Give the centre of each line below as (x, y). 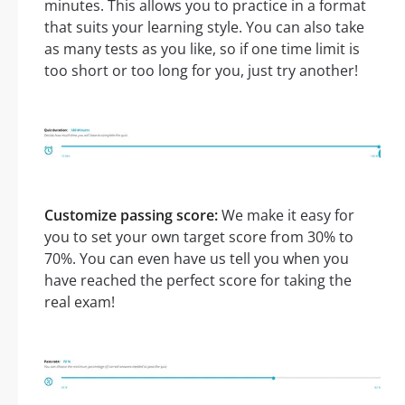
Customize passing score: (131, 215)
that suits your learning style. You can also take (204, 27)
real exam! (80, 301)
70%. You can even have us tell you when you (197, 258)
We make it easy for (286, 215)
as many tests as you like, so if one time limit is (202, 48)
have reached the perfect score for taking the (198, 280)
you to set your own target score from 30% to (199, 236)
